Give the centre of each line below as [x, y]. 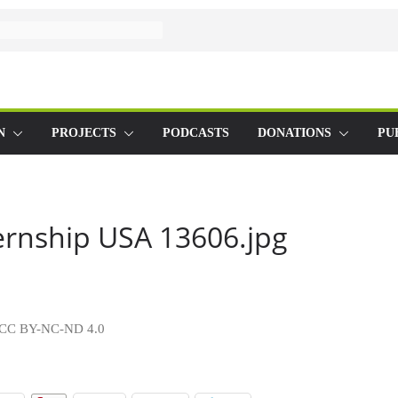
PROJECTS [84, 133]
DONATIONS [295, 133]
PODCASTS [196, 133]
